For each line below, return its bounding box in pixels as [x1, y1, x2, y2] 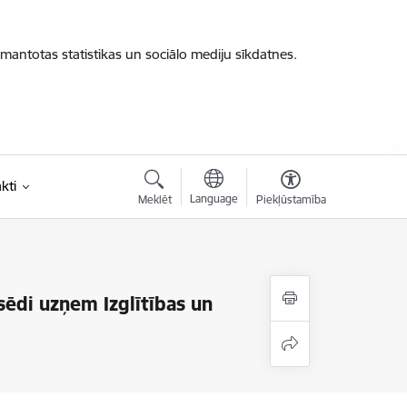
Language [189, 192, 238, 205]
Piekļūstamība [255, 193, 326, 206]
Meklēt [137, 193, 172, 206]
